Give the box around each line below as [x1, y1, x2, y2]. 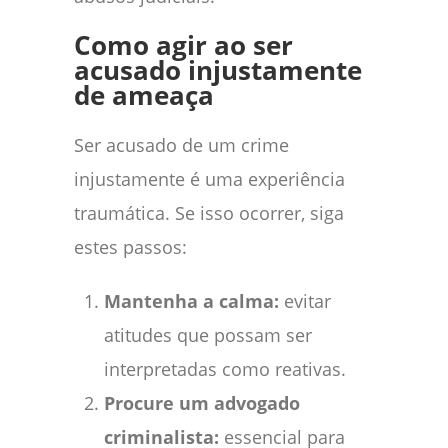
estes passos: [74, 234, 187, 259]
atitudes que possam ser [104, 322, 312, 347]
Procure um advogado [104, 390, 300, 415]
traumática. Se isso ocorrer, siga [74, 200, 344, 225]
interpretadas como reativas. [104, 356, 346, 381]
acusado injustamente [74, 52, 362, 88]
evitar [279, 288, 331, 313]
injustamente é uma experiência [74, 166, 345, 191]
